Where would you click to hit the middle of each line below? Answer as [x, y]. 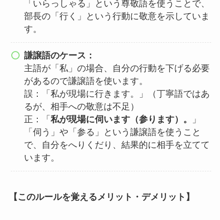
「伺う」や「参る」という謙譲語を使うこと [113, 132]
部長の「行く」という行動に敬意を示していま [117, 16]
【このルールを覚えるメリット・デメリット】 [101, 197]
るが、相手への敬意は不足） [82, 107]
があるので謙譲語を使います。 [86, 81]
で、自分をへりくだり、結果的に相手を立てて [117, 145]
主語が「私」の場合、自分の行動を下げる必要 [117, 69]
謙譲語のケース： [60, 56]
